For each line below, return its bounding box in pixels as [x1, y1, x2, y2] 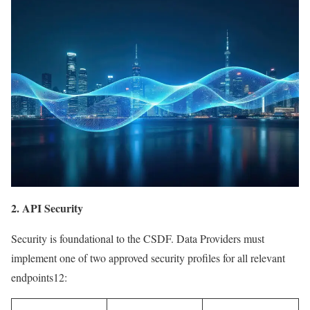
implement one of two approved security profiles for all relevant [11, 250, 285, 265]
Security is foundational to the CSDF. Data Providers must [11, 230, 264, 246]
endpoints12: [11, 269, 67, 284]
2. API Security [11, 199, 83, 216]
